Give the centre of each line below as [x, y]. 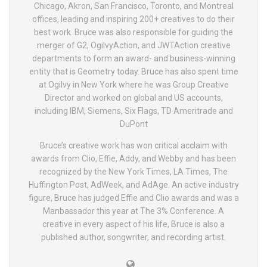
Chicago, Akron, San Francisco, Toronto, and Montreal [133, 6]
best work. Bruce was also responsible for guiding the [133, 32]
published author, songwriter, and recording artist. [133, 237]
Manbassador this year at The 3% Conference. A [133, 211]
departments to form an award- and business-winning [133, 58]
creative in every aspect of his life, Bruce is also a [133, 224]
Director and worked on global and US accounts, [133, 98]
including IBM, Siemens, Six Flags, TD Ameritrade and [133, 111]
